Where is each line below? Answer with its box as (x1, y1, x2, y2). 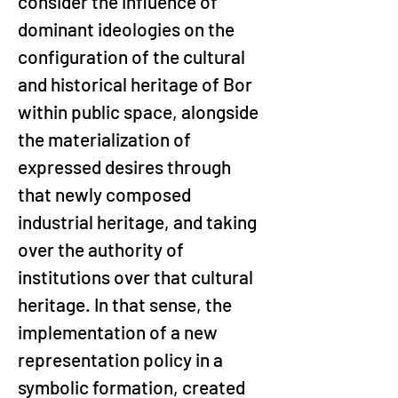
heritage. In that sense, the (18, 293, 235, 315)
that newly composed (18, 183, 195, 205)
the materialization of (18, 128, 195, 150)
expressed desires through (18, 155, 235, 178)
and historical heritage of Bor (18, 73, 256, 95)
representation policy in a (18, 348, 227, 370)
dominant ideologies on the (18, 18, 238, 40)
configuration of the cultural (18, 45, 249, 68)
